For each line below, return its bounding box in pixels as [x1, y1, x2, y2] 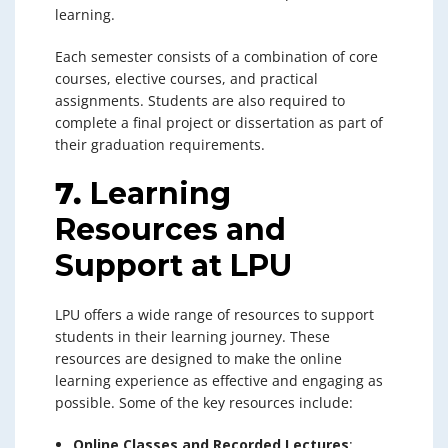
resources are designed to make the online [55, 348, 342, 368]
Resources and [55, 210, 286, 248]
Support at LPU [55, 246, 292, 284]
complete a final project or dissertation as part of [55, 112, 383, 132]
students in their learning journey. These [55, 326, 330, 346]
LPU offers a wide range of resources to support [55, 304, 374, 324]
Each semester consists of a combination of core [55, 46, 378, 66]
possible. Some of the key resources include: [55, 392, 353, 412]
